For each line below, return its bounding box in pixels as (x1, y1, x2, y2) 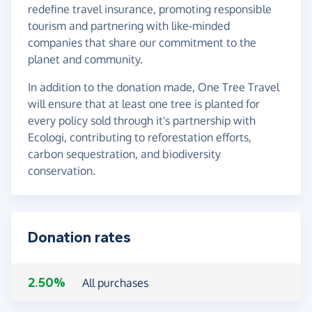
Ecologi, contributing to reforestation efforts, (28, 130, 251, 144)
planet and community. (28, 52, 143, 66)
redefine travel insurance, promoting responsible (28, 1, 272, 16)
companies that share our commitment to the (28, 35, 256, 49)
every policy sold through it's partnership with (28, 113, 256, 127)
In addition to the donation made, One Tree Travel (28, 79, 279, 94)
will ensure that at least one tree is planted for (28, 96, 260, 111)
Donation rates (28, 228, 131, 247)
